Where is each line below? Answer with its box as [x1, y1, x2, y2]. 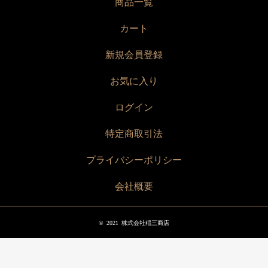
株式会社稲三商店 [121, 219, 169, 226]
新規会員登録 [105, 49, 163, 60]
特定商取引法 [105, 128, 163, 139]
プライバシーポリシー [86, 154, 182, 165]
